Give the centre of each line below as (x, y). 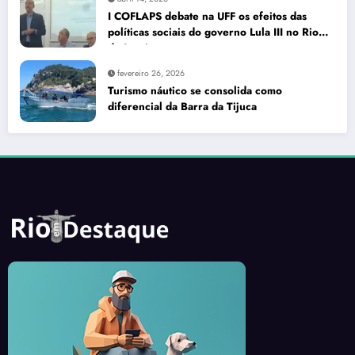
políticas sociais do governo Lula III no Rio (213, 32)
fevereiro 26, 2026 (151, 74)
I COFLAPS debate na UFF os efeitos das (207, 17)
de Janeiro (134, 48)
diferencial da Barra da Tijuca (182, 107)
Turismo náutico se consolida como (195, 91)
